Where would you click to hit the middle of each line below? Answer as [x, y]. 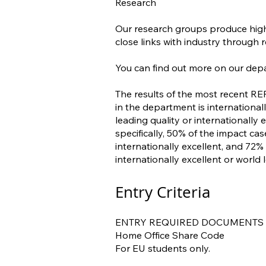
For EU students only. [163, 248]
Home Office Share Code [170, 235]
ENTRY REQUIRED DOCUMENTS [189, 222]
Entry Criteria [163, 192]
